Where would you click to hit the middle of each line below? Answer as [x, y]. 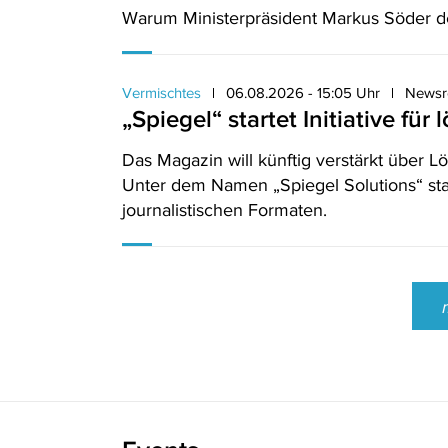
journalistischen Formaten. [224, 210]
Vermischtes [161, 92]
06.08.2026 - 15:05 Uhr [303, 92]
